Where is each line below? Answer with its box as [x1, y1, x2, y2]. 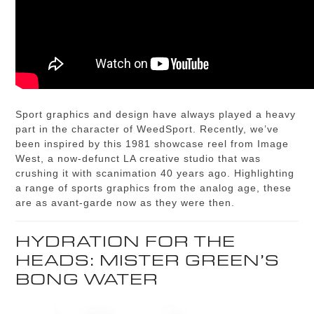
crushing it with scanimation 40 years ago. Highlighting [15, 168, 295, 179]
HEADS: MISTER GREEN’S [15, 249, 280, 271]
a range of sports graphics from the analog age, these [15, 182, 292, 193]
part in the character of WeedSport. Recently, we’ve [15, 123, 280, 135]
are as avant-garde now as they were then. [15, 197, 235, 208]
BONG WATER [15, 268, 159, 290]
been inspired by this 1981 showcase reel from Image [15, 138, 289, 149]
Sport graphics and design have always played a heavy [15, 109, 296, 120]
